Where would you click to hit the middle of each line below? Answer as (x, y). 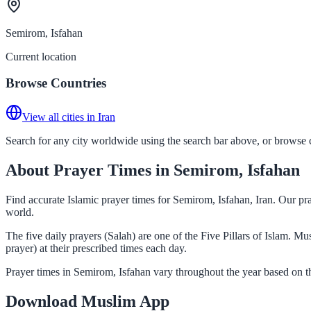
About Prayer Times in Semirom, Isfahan (153, 170)
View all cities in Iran (69, 117)
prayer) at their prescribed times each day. (96, 248)
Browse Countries (56, 83)
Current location (41, 56)
